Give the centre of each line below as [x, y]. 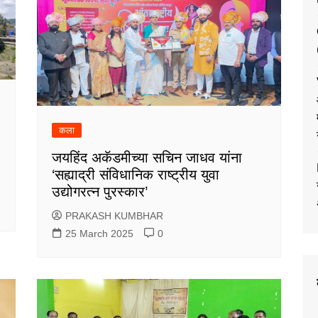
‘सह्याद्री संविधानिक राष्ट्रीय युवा [136, 175]
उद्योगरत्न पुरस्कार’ [100, 192]
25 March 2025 [100, 234]
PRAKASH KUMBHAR [115, 216]
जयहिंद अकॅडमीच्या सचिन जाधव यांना [147, 158]
